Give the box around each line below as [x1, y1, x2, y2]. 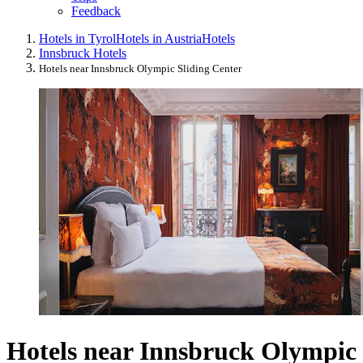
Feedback [71, 4, 121, 19]
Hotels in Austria [116, 32, 202, 46]
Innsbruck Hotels [39, 46, 126, 61]
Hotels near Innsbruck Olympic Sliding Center [39, 62, 241, 75]
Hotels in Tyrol [39, 32, 116, 46]
